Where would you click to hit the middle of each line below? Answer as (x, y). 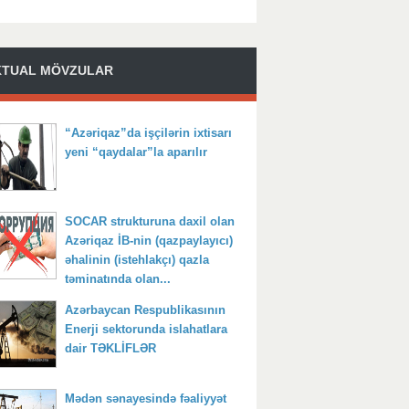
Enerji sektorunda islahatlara (146, 330)
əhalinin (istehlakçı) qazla (137, 259)
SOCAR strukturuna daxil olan (150, 221)
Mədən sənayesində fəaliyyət (146, 399)
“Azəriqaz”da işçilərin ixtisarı (148, 132)
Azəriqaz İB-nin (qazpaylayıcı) (149, 240)
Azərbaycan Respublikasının (145, 310)
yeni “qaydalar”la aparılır (136, 152)
